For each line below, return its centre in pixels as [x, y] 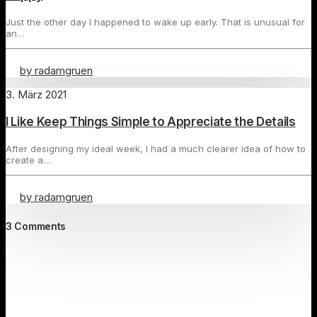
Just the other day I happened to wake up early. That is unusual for [155, 22]
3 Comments [36, 226]
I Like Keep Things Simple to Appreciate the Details [151, 122]
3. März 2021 [36, 95]
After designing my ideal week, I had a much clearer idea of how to [156, 149]
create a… [28, 160]
